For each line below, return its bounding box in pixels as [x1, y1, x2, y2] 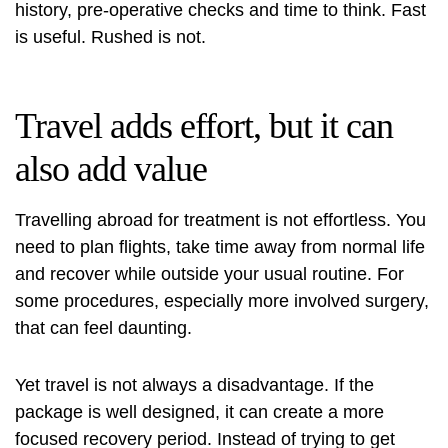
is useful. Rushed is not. [15, 27, 206, 48]
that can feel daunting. [15, 318, 192, 339]
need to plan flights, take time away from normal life [15, 237, 425, 258]
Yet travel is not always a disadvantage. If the [15, 375, 374, 396]
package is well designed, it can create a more [15, 402, 384, 423]
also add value [15, 149, 207, 190]
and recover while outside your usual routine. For [15, 264, 404, 285]
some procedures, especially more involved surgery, [15, 291, 429, 312]
